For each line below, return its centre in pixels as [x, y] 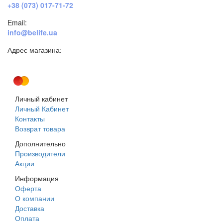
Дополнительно [40, 143]
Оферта [28, 188]
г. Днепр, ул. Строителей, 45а [59, 59]
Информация [37, 178]
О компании [35, 198]
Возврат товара [40, 128]
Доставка [30, 208]
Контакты [30, 118]
